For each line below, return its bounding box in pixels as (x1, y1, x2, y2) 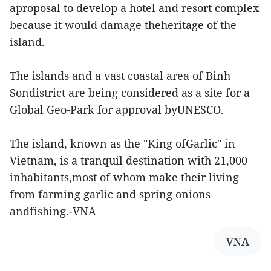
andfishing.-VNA (10, 204, 96, 218)
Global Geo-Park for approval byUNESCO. (10, 102, 224, 117)
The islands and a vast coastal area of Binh (10, 68, 230, 83)
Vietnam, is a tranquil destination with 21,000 (10, 153, 247, 168)
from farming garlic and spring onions (10, 187, 211, 201)
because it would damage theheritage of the (10, 18, 237, 32)
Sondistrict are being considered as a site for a (10, 85, 250, 100)
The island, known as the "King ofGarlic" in (10, 136, 235, 151)
